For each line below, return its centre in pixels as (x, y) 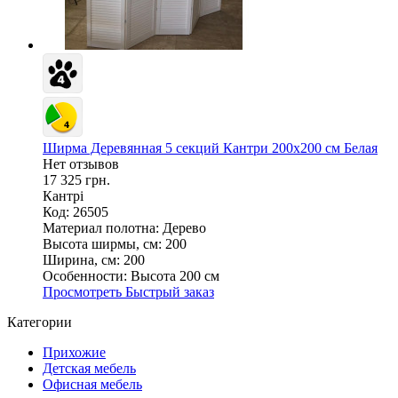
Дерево (184, 228)
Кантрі (63, 196)
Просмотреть (84, 292)
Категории (40, 322)
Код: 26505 (76, 212)
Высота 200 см (175, 276)
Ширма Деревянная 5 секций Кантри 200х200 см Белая (210, 148)
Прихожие (74, 353)
